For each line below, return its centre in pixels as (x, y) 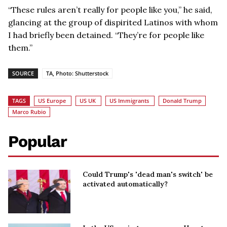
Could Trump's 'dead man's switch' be (147, 175)
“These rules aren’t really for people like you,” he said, (110, 10)
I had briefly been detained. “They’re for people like (106, 35)
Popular (37, 142)
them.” (20, 48)
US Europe (52, 101)
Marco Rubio (29, 112)
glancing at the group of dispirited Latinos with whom (113, 23)
